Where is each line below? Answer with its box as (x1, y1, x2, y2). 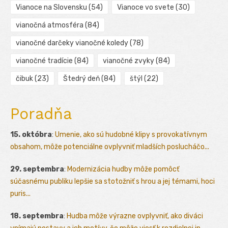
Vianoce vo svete (117, 3, 174, 12)
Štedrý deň (63, 74, 100, 83)
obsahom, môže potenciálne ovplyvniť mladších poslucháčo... (10, 142, 209, 152)
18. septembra (10, 212, 64, 221)
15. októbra (10, 130, 52, 139)
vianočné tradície (16, 56, 73, 66)
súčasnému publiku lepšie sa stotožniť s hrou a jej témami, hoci (10, 177, 215, 186)
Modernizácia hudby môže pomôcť (67, 165, 179, 174)
